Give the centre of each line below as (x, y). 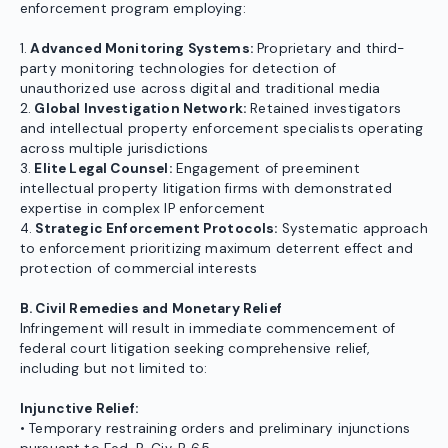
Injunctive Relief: (79, 409)
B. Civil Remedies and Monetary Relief (151, 309)
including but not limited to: (114, 369)
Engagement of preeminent (265, 169)
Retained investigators (323, 109)
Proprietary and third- (328, 49)
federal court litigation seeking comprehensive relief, (195, 349)
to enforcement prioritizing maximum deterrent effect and (216, 249)
